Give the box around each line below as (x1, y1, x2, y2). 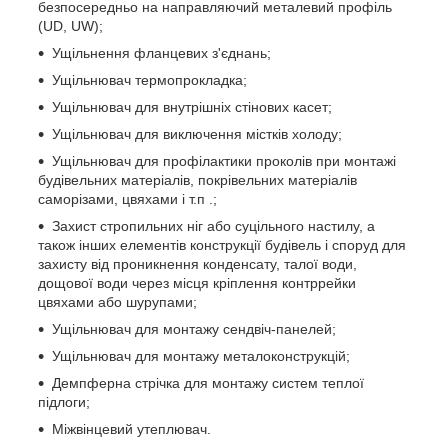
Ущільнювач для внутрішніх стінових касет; (52, 98, 332, 115)
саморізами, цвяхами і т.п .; (38, 190, 217, 207)
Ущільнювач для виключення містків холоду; (52, 125, 342, 142)
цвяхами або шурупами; (38, 293, 197, 310)
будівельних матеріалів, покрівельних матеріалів (38, 171, 357, 188)
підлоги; (38, 393, 90, 410)
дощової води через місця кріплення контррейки (38, 274, 356, 291)
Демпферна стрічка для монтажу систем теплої (52, 374, 364, 391)
